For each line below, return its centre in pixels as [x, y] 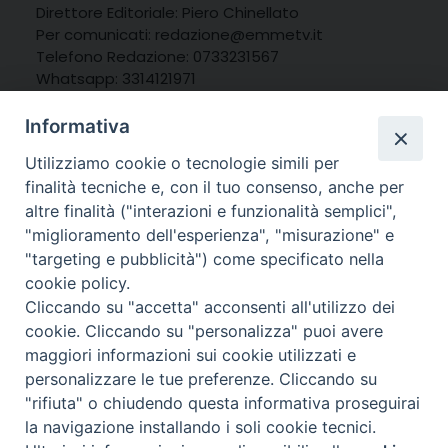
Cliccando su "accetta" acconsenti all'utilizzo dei [210, 307]
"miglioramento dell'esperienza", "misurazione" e [210, 235]
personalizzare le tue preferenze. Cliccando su [201, 379]
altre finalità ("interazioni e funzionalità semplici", [211, 211]
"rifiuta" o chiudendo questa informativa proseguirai [223, 403]
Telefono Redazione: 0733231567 [157, 56]
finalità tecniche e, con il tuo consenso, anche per [215, 187]
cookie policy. [78, 283]
